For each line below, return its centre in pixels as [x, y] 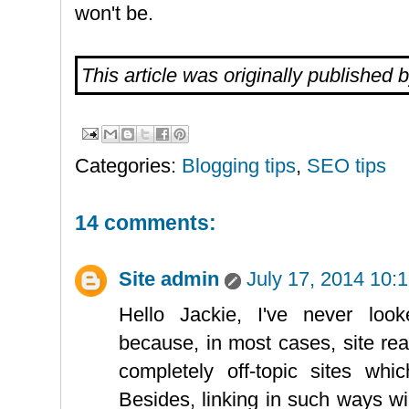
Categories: [128, 165]
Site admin [169, 278]
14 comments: [146, 222]
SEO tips [346, 165]
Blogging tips [239, 165]
